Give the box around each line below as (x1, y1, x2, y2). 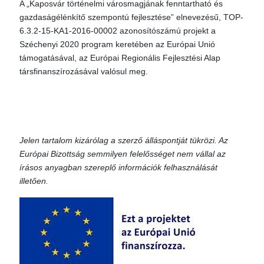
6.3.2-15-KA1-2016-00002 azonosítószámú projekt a (19, 26, 216, 35)
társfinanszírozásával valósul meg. (19, 67, 148, 76)
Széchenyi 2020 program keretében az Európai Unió (19, 39, 215, 49)
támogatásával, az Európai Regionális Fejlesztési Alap (19, 53, 220, 62)
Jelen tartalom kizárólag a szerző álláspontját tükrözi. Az (19, 136, 228, 145)
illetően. (19, 176, 48, 186)
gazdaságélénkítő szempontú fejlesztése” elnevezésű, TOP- (19, 12, 243, 22)
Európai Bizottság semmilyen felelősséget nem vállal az (19, 149, 226, 159)
